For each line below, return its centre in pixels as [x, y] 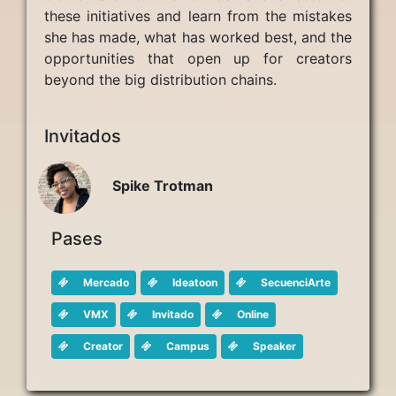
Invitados [83, 136]
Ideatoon [195, 282]
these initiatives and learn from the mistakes [198, 16]
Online [253, 314]
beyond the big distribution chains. [160, 80]
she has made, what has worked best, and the [198, 37]
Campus [188, 346]
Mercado [106, 282]
